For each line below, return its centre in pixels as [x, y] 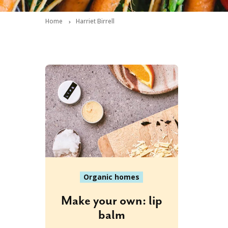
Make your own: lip [111, 201]
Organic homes [112, 177]
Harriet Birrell [95, 21]
